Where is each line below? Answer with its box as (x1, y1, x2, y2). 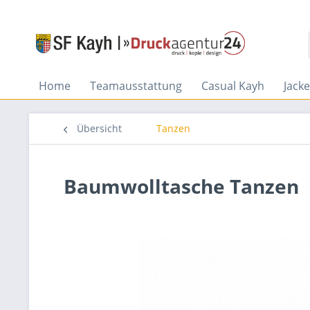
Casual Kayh (201, 78, 264, 93)
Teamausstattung (90, 78, 182, 93)
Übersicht (77, 122, 122, 135)
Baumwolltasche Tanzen (64, 173, 299, 199)
